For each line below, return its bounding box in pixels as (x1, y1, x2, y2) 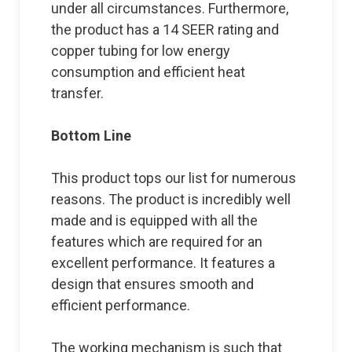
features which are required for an (51, 233, 262, 250)
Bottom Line (51, 126, 131, 144)
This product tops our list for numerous (51, 169, 296, 186)
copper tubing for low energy (51, 42, 230, 59)
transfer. (51, 84, 107, 101)
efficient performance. (51, 296, 190, 313)
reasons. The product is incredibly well (51, 190, 291, 207)
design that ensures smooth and (51, 275, 254, 292)
